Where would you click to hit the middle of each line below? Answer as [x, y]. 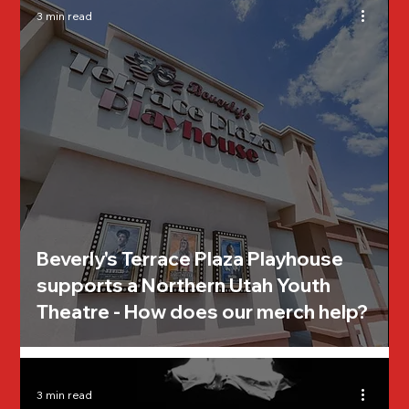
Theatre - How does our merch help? [203, 311]
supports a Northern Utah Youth [184, 284]
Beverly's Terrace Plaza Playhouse [190, 258]
